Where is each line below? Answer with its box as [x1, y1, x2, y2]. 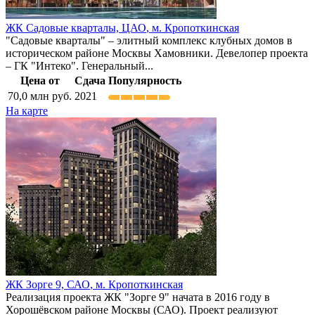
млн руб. [27, 90, 72, 103]
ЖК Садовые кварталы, [6, 22, 122, 34]
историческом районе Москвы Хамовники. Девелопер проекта [6, 47, 308, 60]
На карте [6, 105, 48, 117]
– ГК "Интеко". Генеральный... [6, 60, 153, 72]
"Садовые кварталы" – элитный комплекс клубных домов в [6, 34, 292, 47]
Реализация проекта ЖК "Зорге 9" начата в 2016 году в [6, 291, 270, 304]
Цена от [20, 75, 60, 87]
